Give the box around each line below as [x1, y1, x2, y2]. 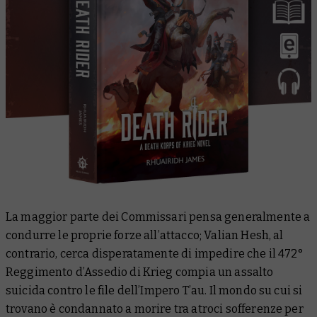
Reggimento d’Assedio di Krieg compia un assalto [6, 265, 274, 279]
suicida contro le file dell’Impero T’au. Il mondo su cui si [6, 283, 303, 297]
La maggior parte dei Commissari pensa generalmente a [6, 209, 311, 224]
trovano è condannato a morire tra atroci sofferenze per [6, 301, 304, 316]
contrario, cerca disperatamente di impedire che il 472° [6, 246, 304, 260]
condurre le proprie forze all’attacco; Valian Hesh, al [6, 228, 284, 242]
